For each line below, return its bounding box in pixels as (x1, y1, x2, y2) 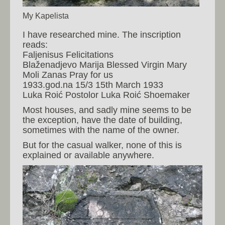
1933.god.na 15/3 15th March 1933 (23, 80, 163, 90)
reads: (23, 40, 48, 50)
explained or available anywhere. (23, 150, 154, 161)
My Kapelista (23, 11, 69, 21)
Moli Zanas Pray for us (23, 70, 113, 80)
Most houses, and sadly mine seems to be (23, 105, 191, 116)
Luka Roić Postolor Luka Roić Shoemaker (23, 90, 190, 100)
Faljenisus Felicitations (23, 50, 114, 60)
